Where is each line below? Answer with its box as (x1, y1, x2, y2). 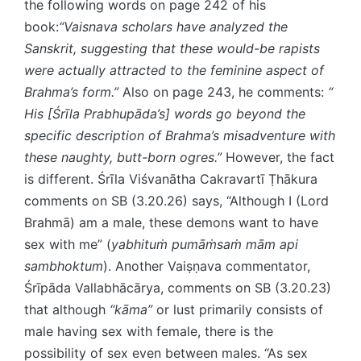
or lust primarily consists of (152, 301, 323, 317)
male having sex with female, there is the (24, 322, 273, 339)
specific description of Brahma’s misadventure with (24, 127, 335, 143)
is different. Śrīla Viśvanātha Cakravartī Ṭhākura (24, 170, 317, 187)
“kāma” (110, 301, 152, 317)
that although (24, 301, 110, 317)
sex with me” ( (24, 235, 111, 252)
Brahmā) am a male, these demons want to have (24, 214, 318, 230)
